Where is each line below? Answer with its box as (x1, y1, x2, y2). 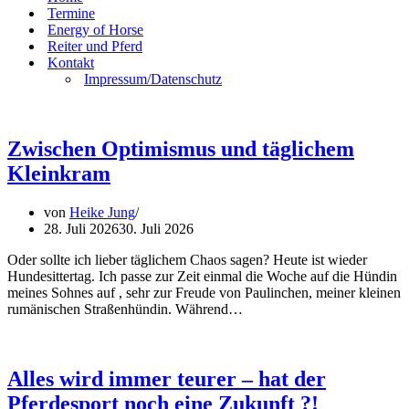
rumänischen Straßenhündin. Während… (7, 300, 246, 317)
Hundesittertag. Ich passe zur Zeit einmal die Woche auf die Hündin (7, 267, 397, 284)
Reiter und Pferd (47, 37, 142, 54)
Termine (47, 5, 95, 21)
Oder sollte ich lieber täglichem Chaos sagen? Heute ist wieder (7, 251, 367, 267)
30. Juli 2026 (119, 220, 194, 236)
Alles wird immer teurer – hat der (7, 366, 326, 391)
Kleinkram (7, 161, 110, 185)
